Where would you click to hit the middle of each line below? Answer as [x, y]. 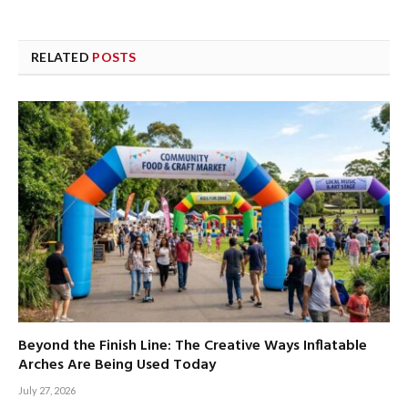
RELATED [62, 56]
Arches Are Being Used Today [117, 365]
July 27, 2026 [47, 390]
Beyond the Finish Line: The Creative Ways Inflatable [193, 346]
